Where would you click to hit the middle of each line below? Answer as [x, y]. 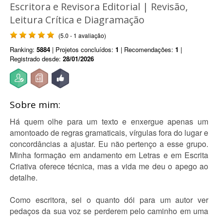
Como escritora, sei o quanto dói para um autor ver [109, 200]
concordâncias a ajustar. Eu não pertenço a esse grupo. [109, 144]
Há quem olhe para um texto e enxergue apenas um [109, 121]
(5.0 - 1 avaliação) [82, 35]
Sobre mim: [35, 105]
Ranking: [23, 49]
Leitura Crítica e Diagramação [77, 20]
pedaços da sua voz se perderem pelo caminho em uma [109, 211]
